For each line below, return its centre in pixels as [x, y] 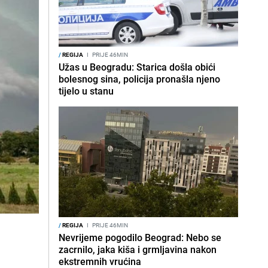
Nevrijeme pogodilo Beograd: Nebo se [140, 237]
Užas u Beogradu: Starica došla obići [137, 67]
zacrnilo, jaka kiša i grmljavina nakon [138, 249]
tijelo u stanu [86, 91]
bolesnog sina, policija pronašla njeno [139, 79]
